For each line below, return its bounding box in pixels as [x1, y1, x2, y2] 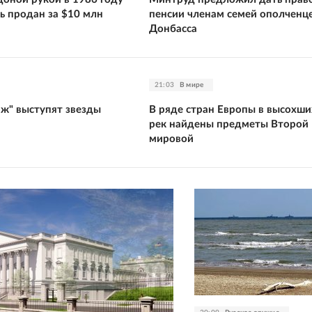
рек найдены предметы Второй [149, 118, 309, 130]
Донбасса [149, 23, 197, 34]
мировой [149, 133, 194, 144]
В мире [180, 81, 204, 88]
